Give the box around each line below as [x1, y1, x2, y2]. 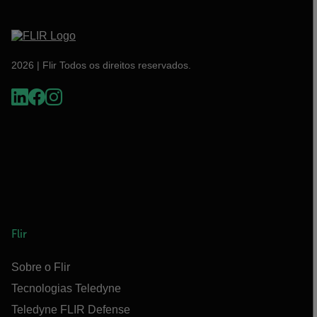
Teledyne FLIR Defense [11, 304, 130, 316]
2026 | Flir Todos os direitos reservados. [11, 59, 191, 71]
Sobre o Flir [11, 261, 70, 273]
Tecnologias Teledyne [11, 282, 121, 294]
